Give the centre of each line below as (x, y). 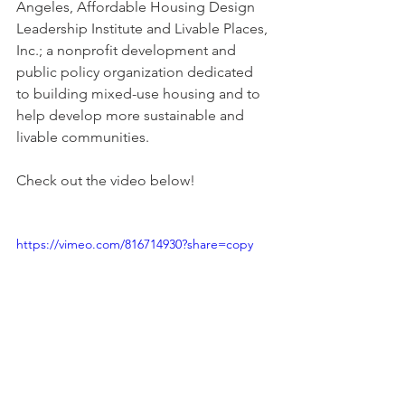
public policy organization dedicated (137, 72)
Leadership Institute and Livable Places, (144, 29)
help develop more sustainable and (132, 116)
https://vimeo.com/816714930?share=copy (135, 245)
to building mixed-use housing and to (140, 94)
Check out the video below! (106, 181)
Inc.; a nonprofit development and (128, 51)
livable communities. (85, 137)
